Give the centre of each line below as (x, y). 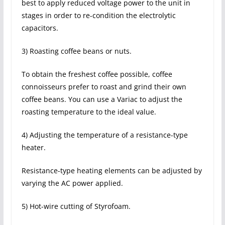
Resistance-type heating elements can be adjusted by (111, 171)
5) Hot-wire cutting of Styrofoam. (76, 206)
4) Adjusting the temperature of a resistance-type (104, 135)
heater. (33, 147)
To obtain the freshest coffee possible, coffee (97, 74)
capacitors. (40, 28)
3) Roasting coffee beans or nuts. (76, 51)
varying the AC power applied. (72, 183)
